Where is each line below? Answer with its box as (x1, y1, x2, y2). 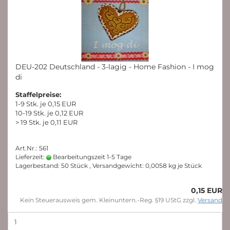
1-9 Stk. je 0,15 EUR (15, 100, 76, 108)
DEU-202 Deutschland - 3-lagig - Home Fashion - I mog (15, 62, 214, 71)
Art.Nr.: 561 (15, 144, 48, 152)
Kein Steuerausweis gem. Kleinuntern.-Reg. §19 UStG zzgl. (20, 196, 198, 204)
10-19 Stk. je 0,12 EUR (15, 109, 83, 117)
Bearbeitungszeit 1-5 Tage (51, 153, 131, 161)
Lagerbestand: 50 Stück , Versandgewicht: (15, 162, 145, 169)
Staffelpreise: (15, 90, 61, 99)
